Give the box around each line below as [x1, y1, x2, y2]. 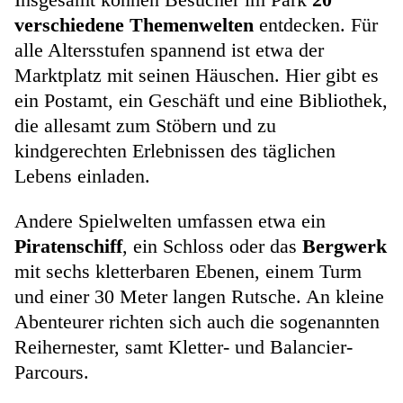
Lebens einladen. [14, 165, 150, 188]
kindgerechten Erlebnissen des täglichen [14, 139, 336, 163]
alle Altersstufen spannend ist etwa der [14, 39, 324, 62]
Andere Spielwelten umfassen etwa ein [14, 210, 326, 233]
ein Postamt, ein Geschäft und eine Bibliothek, [14, 89, 388, 112]
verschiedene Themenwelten [14, 13, 254, 37]
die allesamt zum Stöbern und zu [14, 114, 276, 138]
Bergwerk [302, 235, 387, 258]
